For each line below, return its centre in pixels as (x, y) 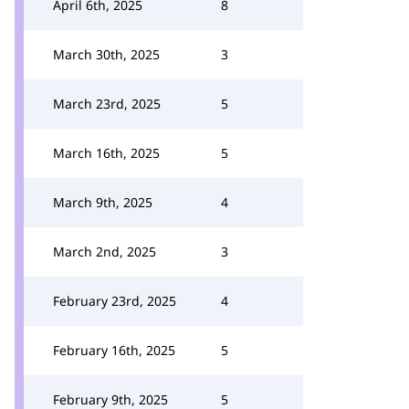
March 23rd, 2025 (107, 104)
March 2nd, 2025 (105, 252)
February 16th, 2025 (114, 350)
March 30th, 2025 (106, 54)
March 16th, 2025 (106, 153)
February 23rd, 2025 (115, 301)
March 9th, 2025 (103, 202)
